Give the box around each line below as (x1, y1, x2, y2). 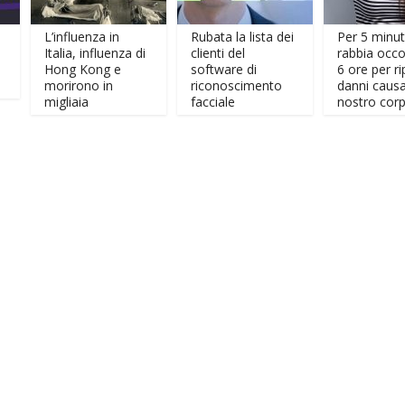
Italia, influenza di (5, 44, 108, 61)
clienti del (152, 44, 207, 61)
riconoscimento (152, 77, 244, 94)
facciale (152, 93, 197, 110)
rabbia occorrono (298, 44, 400, 61)
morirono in (5, 77, 75, 94)
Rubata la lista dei (152, 28, 256, 45)
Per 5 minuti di (298, 28, 383, 45)
